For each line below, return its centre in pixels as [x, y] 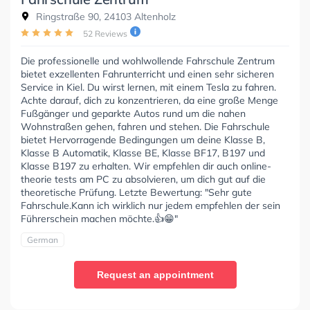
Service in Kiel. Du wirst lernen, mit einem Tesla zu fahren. [148, 87]
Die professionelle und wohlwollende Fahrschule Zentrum [148, 61]
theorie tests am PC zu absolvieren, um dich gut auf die [143, 179]
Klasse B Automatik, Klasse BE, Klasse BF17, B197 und [143, 153]
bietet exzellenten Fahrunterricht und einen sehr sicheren [147, 74]
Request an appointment [155, 274]
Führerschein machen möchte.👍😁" [99, 218]
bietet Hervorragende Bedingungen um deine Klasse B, [143, 139]
